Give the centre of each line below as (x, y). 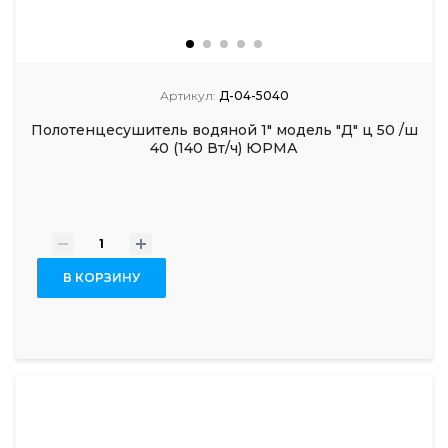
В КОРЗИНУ (101, 278)
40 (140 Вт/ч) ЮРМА (224, 147)
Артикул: (187, 95)
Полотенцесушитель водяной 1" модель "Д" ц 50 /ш (224, 129)
